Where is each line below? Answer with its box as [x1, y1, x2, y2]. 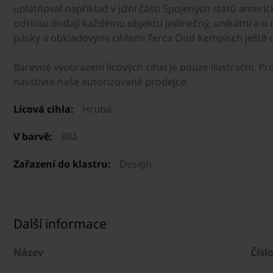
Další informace [13, 215, 107, 233]
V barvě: [13, 130, 52, 144]
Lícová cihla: [13, 102, 74, 116]
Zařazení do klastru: [13, 157, 111, 171]
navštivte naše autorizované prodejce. [13, 75, 188, 89]
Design [119, 157, 152, 171]
